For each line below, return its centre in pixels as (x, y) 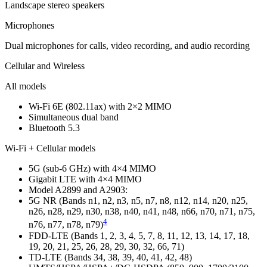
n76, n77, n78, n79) (66, 225)
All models (25, 86)
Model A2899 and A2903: (78, 190)
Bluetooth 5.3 (54, 128)
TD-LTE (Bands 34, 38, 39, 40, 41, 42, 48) (110, 257)
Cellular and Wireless (45, 66)
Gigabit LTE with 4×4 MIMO (85, 179)
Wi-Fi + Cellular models (50, 148)
